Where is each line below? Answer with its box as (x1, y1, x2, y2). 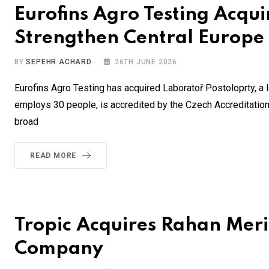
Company (14, 240, 103, 259)
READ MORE (30, 151, 77, 160)
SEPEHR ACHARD (26, 58, 92, 67)
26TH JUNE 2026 (114, 58, 178, 67)
